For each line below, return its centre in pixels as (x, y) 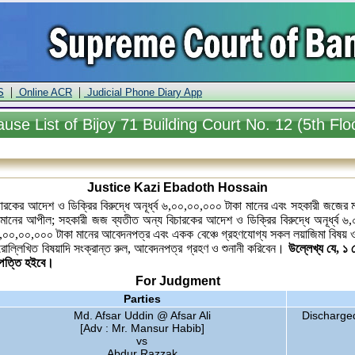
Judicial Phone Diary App (143, 92)
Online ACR (44, 92)
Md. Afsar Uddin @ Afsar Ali (142, 315)
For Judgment (177, 281)
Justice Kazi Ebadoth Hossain (177, 187)
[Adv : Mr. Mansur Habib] (142, 328)
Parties (142, 299)
